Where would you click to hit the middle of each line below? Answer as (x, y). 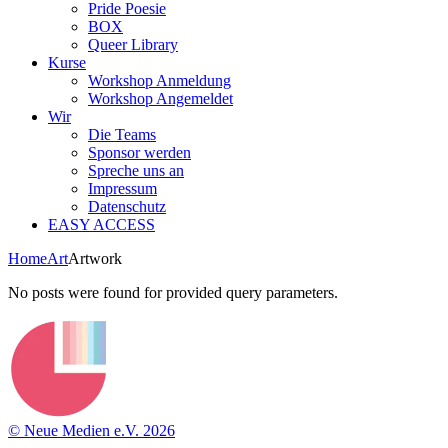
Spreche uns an (136, 170)
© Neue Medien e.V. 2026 (91, 430)
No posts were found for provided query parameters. (173, 292)
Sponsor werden (139, 152)
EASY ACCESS (101, 224)
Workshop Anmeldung (159, 80)
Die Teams (122, 134)
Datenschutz (127, 206)
